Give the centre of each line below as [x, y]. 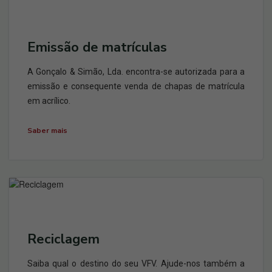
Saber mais [47, 131]
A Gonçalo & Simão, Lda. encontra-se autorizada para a [136, 72]
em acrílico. [49, 101]
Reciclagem [63, 239]
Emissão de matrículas [97, 47]
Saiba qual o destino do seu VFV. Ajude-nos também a [136, 263]
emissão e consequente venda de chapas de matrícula [136, 86]
